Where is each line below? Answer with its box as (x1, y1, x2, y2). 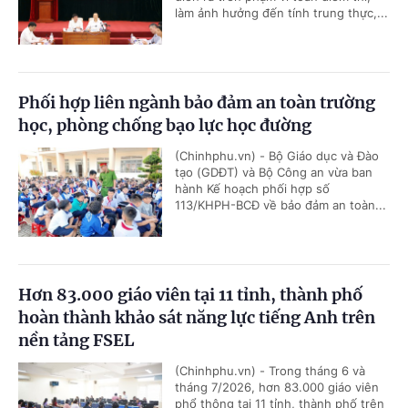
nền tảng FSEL (18, 329, 134, 351)
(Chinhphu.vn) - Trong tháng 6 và (175, 362, 365, 378)
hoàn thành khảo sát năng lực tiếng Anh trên (18, 306, 375, 328)
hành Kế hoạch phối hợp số (175, 180, 330, 196)
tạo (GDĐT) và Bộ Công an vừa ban (175, 164, 372, 179)
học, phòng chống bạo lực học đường (18, 114, 311, 136)
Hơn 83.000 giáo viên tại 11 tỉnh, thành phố (18, 283, 362, 305)
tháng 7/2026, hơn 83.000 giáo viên (175, 379, 379, 394)
